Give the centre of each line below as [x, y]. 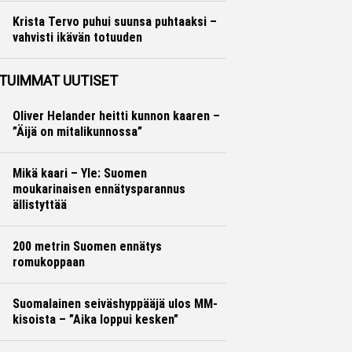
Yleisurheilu [38, 53]
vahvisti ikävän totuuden [77, 37]
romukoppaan [48, 262]
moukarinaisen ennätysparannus [99, 189]
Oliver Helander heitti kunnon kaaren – [116, 116]
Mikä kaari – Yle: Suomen [79, 173]
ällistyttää [39, 205]
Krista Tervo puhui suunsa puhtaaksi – [114, 22]
